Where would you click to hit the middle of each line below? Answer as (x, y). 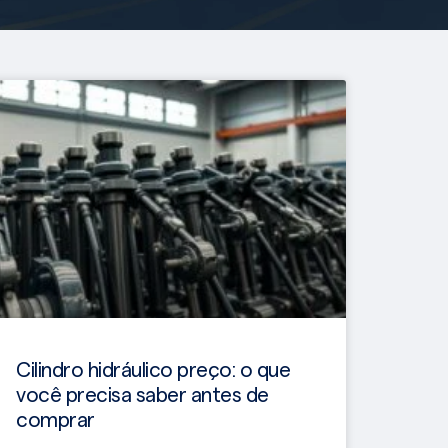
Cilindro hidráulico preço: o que (153, 370)
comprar (55, 420)
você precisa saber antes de (142, 395)
